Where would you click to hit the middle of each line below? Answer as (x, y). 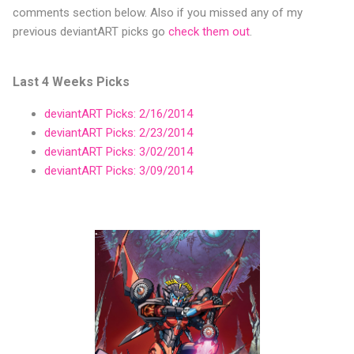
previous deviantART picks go (90, 32)
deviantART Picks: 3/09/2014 (119, 171)
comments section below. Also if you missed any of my (158, 13)
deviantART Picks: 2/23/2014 (119, 133)
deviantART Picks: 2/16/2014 (119, 114)
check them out (209, 32)
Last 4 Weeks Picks (71, 82)
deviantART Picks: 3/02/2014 (119, 152)
